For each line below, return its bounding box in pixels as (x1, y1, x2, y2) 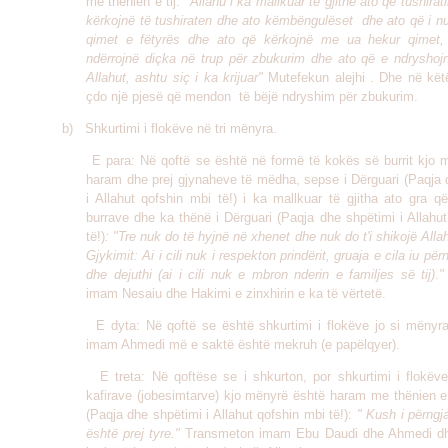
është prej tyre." (86, 426, 181, 441)
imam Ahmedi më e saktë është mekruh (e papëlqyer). (86, 337, 400, 352)
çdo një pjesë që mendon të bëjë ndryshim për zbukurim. (86, 89, 418, 104)
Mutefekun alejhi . (262, 70, 375, 85)
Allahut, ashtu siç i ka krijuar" (86, 70, 263, 85)
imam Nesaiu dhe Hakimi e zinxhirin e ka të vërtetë (86, 286, 382, 301)
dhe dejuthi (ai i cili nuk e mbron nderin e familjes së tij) (86, 267, 436, 282)
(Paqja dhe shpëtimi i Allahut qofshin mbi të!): (86, 407, 357, 422)
